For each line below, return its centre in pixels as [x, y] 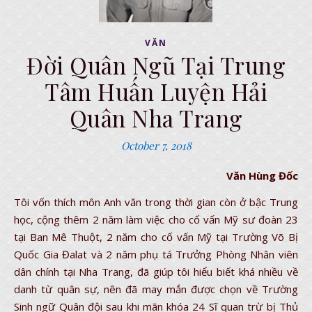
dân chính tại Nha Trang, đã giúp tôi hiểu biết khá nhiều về [156, 272]
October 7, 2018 [156, 146]
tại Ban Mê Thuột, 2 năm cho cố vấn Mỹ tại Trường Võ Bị [156, 237]
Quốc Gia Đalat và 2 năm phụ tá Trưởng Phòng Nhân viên [156, 254]
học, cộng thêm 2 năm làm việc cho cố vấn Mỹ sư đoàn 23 [156, 219]
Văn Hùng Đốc [266, 175]
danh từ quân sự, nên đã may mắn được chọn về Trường [156, 289]
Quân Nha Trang [156, 118]
